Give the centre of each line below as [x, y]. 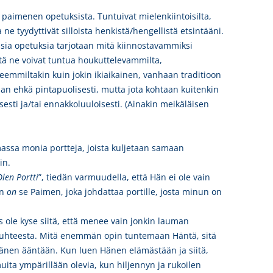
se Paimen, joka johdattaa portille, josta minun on [119, 192]
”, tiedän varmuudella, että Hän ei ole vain [124, 177]
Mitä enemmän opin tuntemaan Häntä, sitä [128, 236]
